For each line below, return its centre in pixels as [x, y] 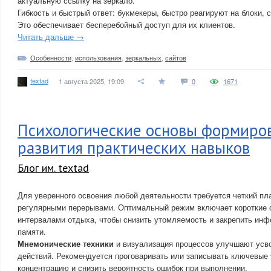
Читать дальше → [51, 37]
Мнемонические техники [66, 243]
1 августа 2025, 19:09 [91, 81]
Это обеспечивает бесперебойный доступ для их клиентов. [126, 24]
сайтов [176, 57]
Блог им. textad [53, 168]
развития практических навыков [134, 148]
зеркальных [143, 57]
